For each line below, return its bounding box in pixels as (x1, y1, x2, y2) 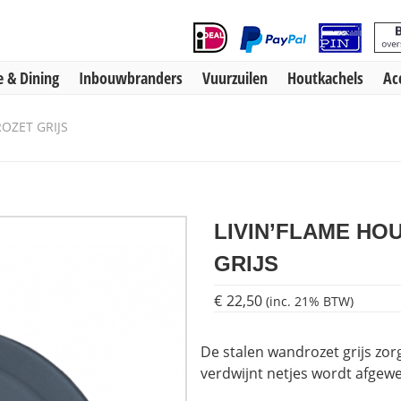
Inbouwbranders (79, 67, 183, 89)
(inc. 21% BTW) (266, 293, 354, 310)
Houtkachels (287, 67, 363, 89)
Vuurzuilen (202, 67, 268, 89)
